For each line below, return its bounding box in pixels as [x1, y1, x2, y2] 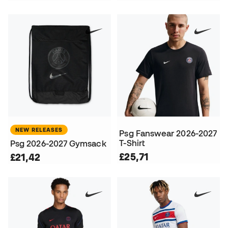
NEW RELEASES [15, 127, 63, 133]
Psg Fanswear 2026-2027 [119, 129, 217, 138]
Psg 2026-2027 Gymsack [10, 139, 106, 149]
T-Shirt [119, 138, 145, 148]
